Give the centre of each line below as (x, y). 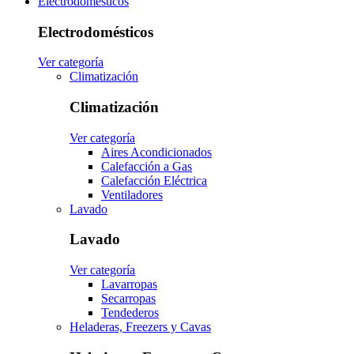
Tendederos (130, 313)
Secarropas (128, 299)
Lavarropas (129, 284)
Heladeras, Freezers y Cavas (140, 327)
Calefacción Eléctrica (154, 180)
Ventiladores (132, 194)
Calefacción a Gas (147, 166)
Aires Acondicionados (156, 152)
